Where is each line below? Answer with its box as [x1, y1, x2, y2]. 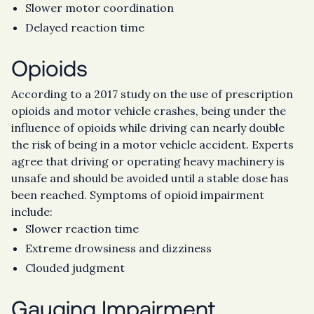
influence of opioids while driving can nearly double [11, 121, 285, 135]
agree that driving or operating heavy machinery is [11, 154, 285, 168]
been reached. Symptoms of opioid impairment [11, 188, 264, 202]
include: [11, 205, 53, 219]
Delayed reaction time [25, 20, 144, 34]
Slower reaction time [25, 221, 139, 235]
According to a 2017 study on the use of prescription [11, 87, 293, 101]
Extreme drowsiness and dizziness [25, 241, 212, 255]
